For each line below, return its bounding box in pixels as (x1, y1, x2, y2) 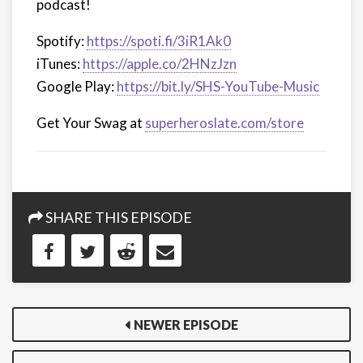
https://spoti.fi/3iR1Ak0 (87, 32, 231, 49)
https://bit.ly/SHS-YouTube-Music (117, 78, 319, 95)
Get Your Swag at (36, 114, 145, 131)
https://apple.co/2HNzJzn (83, 55, 237, 72)
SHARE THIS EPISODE (43, 208, 192, 226)
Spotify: (36, 32, 87, 49)
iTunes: (36, 55, 83, 72)
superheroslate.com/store (145, 114, 304, 131)
